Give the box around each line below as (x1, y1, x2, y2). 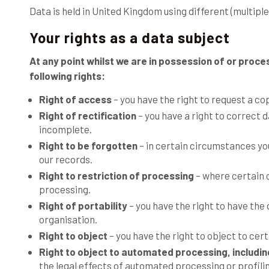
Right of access (38, 93, 112, 105)
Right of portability (38, 199, 127, 211)
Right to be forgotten (38, 139, 138, 151)
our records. (38, 153, 92, 165)
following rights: (29, 70, 105, 82)
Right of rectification (38, 109, 136, 121)
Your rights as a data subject (29, 29, 230, 46)
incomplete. (38, 123, 92, 135)
